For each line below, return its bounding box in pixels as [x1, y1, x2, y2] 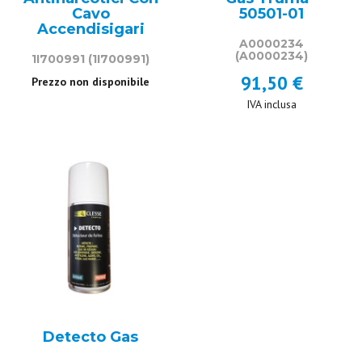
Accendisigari [36, 20, 145, 38]
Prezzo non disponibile [32, 74, 149, 89]
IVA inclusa [246, 97, 297, 112]
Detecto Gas [43, 328, 138, 346]
